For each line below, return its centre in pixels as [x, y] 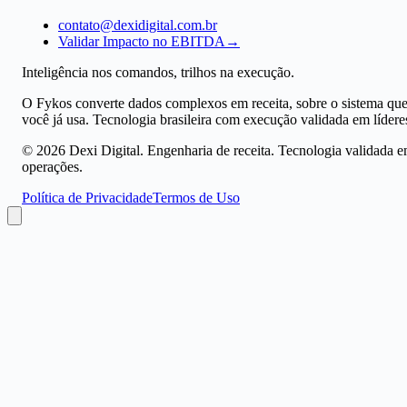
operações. [52, 166]
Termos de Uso [196, 197]
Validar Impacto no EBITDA [142, 41]
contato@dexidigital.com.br [138, 25]
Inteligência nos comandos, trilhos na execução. [158, 72]
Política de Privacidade [87, 197]
